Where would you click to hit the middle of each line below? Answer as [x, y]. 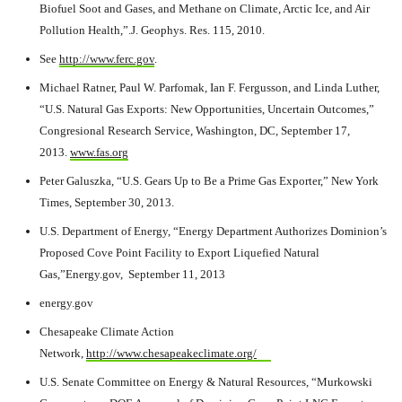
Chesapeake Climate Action [107, 332]
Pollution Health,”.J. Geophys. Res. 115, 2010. [152, 30]
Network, [63, 353]
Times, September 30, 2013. [107, 202]
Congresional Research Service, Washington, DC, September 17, [195, 131]
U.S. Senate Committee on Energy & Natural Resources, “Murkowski [206, 382]
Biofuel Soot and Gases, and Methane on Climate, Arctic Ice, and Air [205, 9]
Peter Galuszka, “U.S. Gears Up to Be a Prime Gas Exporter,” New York [209, 181]
